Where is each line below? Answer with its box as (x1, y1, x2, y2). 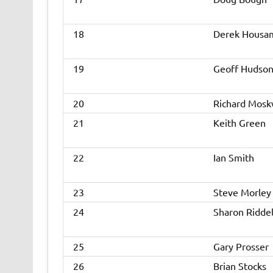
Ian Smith (213, 151, 254, 164)
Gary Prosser (213, 240, 269, 253)
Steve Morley (213, 186, 271, 199)
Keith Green (213, 116, 266, 129)
